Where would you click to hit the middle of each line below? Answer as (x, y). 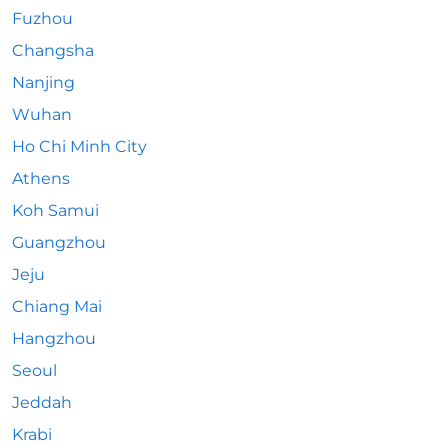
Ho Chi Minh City (79, 146)
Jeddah (42, 402)
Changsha (53, 50)
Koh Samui (55, 210)
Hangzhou (54, 338)
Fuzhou (42, 18)
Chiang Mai (57, 306)
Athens (41, 178)
